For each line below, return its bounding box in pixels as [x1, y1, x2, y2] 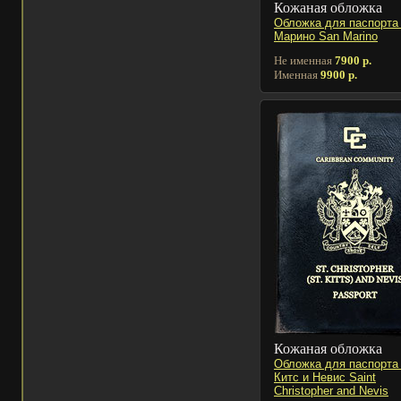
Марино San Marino [274, 29, 378, 43]
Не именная [274, 53, 335, 67]
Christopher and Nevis [274, 383, 388, 397]
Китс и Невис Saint [274, 370, 376, 384]
